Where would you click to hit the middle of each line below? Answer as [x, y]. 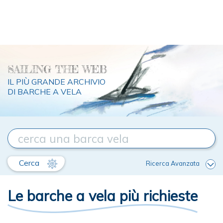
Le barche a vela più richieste [103, 196]
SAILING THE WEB [57, 70]
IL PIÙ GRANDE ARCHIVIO [56, 82]
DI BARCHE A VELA [45, 92]
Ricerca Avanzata [173, 164]
